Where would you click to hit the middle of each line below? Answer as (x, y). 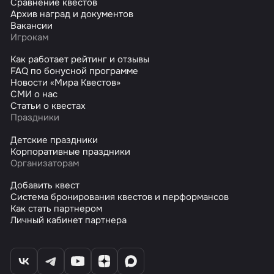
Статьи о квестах (48, 106)
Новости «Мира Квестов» (66, 83)
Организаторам (45, 163)
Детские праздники (54, 140)
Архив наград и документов (72, 14)
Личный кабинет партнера (69, 220)
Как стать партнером (57, 209)
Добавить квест (45, 186)
